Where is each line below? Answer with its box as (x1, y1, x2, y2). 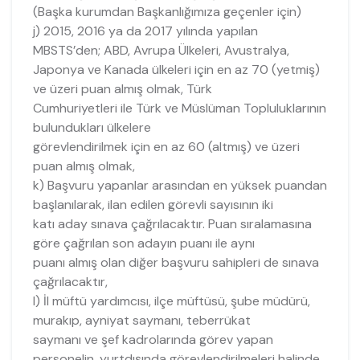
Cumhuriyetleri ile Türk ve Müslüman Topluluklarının (32, 99, 326, 117)
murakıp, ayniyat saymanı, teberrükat (32, 311, 251, 329)
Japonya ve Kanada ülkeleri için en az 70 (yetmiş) (32, 60, 320, 78)
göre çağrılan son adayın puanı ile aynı (32, 234, 255, 252)
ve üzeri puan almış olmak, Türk (32, 80, 212, 97)
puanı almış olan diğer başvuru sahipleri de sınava (32, 253, 319, 271)
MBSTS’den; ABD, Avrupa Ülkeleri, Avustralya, (32, 41, 289, 59)
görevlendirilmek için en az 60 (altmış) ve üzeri (32, 137, 300, 155)
